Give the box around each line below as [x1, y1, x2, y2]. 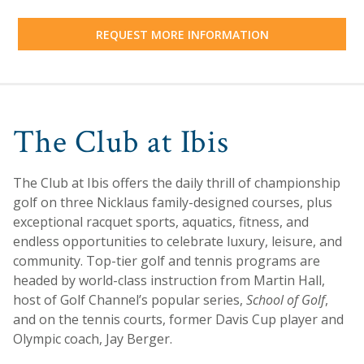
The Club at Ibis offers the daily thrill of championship [13, 174, 340, 193]
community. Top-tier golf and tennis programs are [13, 252, 320, 271]
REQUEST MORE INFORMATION [95, 26, 269, 42]
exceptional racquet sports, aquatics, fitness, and [13, 213, 309, 232]
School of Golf [246, 291, 325, 310]
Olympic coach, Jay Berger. [13, 330, 172, 349]
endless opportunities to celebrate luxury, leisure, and [13, 232, 342, 251]
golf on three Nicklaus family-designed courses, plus [13, 193, 332, 212]
